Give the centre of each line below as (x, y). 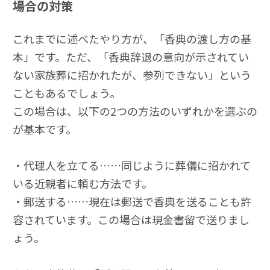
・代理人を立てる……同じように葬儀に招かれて (132, 165)
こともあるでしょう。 (67, 93)
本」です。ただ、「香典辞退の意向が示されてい (131, 57)
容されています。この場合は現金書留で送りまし (131, 220)
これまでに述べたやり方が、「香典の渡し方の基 (132, 39)
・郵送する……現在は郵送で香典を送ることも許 (132, 202)
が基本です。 (45, 129)
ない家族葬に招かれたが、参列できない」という (132, 75)
